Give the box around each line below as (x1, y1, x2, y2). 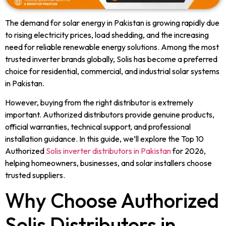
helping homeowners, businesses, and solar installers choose (5, 157, 212, 168)
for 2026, (171, 145, 206, 156)
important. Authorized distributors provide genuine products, (5, 109, 214, 120)
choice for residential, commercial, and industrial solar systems (5, 66, 219, 76)
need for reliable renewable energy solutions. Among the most (5, 41, 219, 52)
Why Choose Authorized (5, 188, 219, 213)
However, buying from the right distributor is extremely (5, 97, 193, 107)
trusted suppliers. (5, 169, 65, 180)
